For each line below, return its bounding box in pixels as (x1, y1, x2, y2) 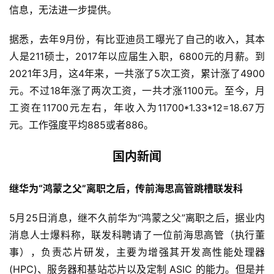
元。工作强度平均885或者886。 (9, 118, 154, 131)
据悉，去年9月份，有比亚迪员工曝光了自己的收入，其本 (9, 32, 265, 45)
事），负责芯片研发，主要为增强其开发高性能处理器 (9, 245, 265, 258)
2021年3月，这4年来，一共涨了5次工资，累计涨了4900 (9, 67, 265, 80)
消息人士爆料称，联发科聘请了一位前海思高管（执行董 (9, 228, 265, 241)
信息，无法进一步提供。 (9, 3, 117, 16)
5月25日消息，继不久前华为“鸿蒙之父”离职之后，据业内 (9, 211, 265, 224)
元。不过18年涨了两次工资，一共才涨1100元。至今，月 (9, 84, 265, 97)
